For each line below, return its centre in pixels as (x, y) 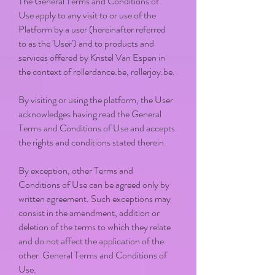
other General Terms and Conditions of (93, 255)
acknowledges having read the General (90, 114)
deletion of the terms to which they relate (95, 227)
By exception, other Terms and (76, 170)
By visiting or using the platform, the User (96, 100)
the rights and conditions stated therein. (92, 142)
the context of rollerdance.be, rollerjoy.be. (97, 72)
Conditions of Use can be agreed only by (94, 184)
